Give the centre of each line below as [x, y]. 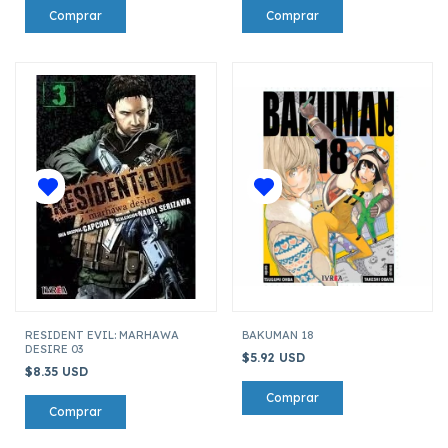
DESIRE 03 [54, 348]
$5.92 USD [275, 357]
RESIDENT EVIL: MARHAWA [102, 334]
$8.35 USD [58, 371]
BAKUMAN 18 [277, 334]
